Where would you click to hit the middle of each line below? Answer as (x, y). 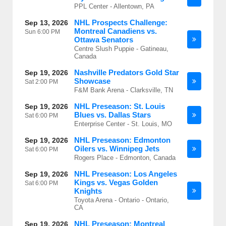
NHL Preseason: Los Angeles (126, 174)
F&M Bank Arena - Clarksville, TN (124, 90)
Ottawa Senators (104, 40)
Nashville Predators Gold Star (127, 72)
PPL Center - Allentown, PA (114, 6)
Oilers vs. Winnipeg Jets (117, 149)
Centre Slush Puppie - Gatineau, (121, 49)
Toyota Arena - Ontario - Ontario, (122, 200)
